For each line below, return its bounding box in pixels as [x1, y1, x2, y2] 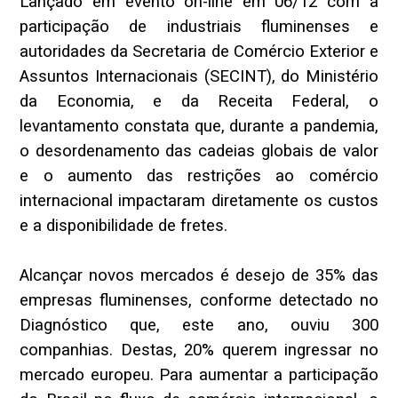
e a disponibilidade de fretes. [20, 216, 228, 236]
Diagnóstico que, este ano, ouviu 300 [20, 315, 378, 336]
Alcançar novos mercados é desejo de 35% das [20, 266, 378, 286]
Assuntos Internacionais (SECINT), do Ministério [20, 67, 378, 87]
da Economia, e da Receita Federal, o [20, 92, 378, 112]
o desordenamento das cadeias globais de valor [20, 141, 378, 162]
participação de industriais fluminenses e [20, 17, 378, 37]
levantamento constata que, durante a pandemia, [20, 116, 378, 137]
